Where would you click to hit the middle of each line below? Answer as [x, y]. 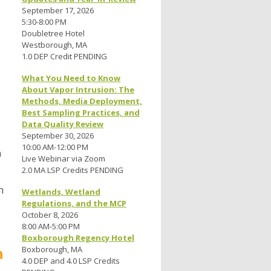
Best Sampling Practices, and [81, 113]
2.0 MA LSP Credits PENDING [73, 170]
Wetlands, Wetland [61, 192]
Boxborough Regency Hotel [78, 238]
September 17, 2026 [58, 11]
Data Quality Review [63, 124]
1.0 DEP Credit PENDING [64, 57]
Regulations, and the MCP [74, 204]
